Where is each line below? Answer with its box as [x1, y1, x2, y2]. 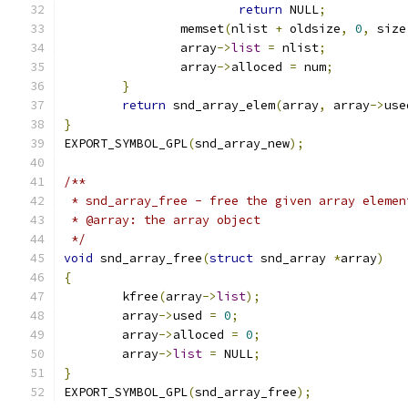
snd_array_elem [166, 97, 275, 113]
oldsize [282, 21, 341, 36]
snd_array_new [195, 136, 290, 151]
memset [180, 21, 224, 36]
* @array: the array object [64, 212, 260, 228]
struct [209, 250, 253, 266]
